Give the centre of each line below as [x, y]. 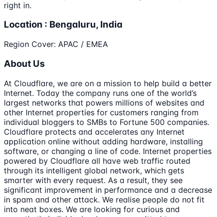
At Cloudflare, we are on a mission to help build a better [108, 83]
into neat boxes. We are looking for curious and [92, 209]
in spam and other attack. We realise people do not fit [104, 199]
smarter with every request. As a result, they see [93, 180]
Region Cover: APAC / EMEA [56, 44]
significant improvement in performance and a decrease [108, 190]
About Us [24, 63]
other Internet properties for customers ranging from [101, 112]
